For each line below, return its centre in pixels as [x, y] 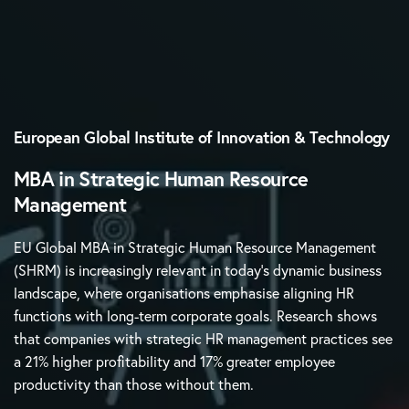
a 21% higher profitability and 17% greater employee [175, 362]
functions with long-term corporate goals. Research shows [196, 316]
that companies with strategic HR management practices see [204, 339]
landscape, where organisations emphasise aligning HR [184, 293]
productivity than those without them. [134, 384]
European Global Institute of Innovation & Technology [202, 137]
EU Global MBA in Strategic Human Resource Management [195, 247]
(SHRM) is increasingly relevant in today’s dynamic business [198, 270]
